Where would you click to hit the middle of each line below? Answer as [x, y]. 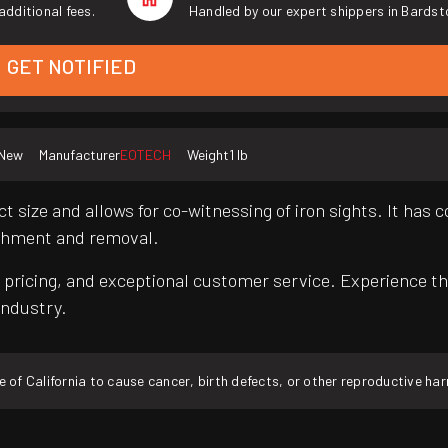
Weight [208, 155]
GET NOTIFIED [71, 66]
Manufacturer [79, 155]
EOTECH [145, 155]
